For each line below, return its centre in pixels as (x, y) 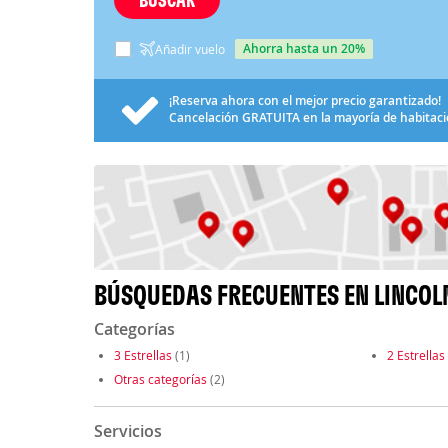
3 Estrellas (142, 355)
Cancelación (205, 117)
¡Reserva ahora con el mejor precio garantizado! (304, 100)
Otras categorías (160, 379)
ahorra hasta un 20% (307, 48)
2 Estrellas (415, 355)
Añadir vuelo (189, 48)
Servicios (127, 431)
